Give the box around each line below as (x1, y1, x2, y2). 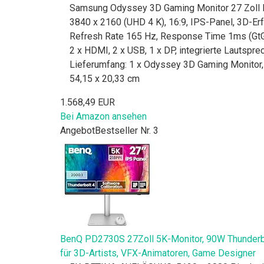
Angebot (60, 124, 95, 136)
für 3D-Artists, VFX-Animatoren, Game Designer (60, 247, 256, 259)
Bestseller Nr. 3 (95, 124, 159, 136)
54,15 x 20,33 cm (70, 72, 140, 84)
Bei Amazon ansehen (60, 110, 147, 122)
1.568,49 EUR (60, 96, 115, 108)
